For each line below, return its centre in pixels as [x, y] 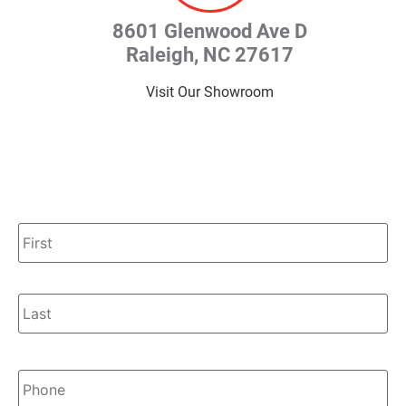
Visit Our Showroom [210, 92]
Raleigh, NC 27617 [210, 55]
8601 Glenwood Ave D [210, 32]
